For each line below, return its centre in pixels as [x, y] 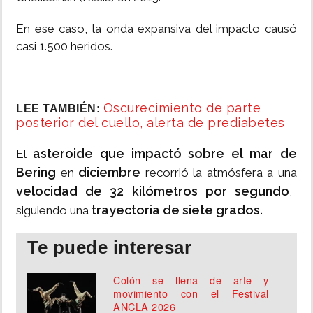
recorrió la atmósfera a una [219, 173]
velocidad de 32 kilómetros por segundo [153, 191]
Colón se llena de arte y [191, 280]
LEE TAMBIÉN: [60, 109]
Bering [36, 173]
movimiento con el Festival [191, 293]
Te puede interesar [109, 248]
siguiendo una [54, 211]
